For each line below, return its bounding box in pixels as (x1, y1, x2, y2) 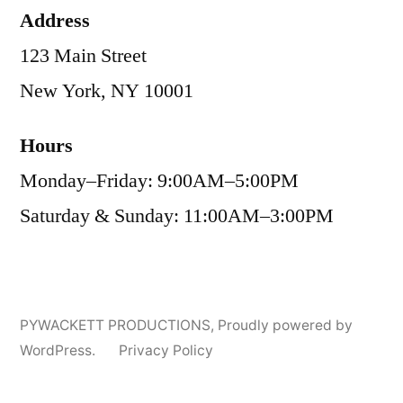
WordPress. (20, 342, 99, 360)
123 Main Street (20, 43, 147, 69)
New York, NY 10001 (20, 78, 193, 104)
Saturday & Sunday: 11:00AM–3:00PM (20, 203, 334, 229)
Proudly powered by (218, 317, 353, 335)
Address (20, 8, 90, 34)
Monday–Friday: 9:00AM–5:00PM (20, 168, 299, 194)
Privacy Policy (119, 342, 213, 360)
